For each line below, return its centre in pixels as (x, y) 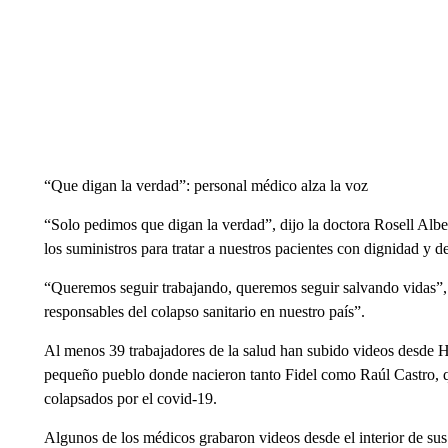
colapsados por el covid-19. (130, 398)
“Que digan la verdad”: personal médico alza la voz (205, 185)
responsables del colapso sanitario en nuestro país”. (204, 311)
